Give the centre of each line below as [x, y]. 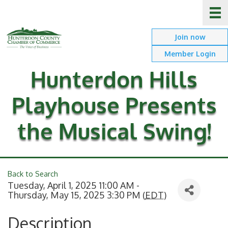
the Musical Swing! [114, 131]
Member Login [190, 54]
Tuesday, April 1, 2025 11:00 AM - [74, 185]
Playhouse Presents [114, 105]
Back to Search [33, 174]
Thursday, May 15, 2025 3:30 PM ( [76, 195]
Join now [190, 37]
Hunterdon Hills [114, 79]
